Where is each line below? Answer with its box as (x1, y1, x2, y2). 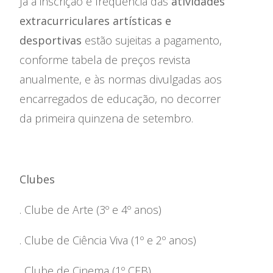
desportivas (19, 33, 82, 48)
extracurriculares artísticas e (19, 13, 171, 28)
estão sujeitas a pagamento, (82, 33, 222, 48)
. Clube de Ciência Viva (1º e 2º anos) (19, 233, 196, 247)
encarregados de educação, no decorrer (19, 91, 221, 106)
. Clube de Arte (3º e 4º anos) (19, 202, 161, 217)
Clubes (19, 172, 55, 186)
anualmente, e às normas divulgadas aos (19, 72, 222, 87)
